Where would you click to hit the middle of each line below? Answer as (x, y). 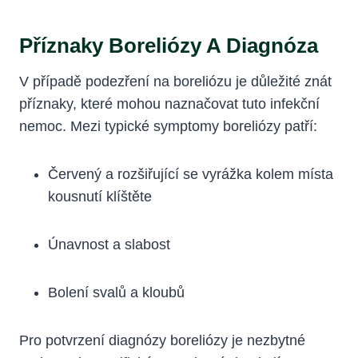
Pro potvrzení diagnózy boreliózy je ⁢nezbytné (162, 340)
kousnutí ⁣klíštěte (100, 196)
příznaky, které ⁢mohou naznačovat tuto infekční (169, 103)
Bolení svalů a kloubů (116, 292)
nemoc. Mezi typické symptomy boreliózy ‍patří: (168, 126)
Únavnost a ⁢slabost (109, 244)
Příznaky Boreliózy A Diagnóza (169, 45)
